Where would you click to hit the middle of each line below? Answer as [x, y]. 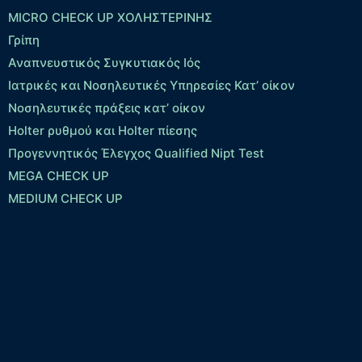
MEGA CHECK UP [59, 176]
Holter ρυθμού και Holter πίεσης [103, 131]
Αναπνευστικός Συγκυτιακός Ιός [104, 63]
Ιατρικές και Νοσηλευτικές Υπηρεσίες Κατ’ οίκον [152, 86]
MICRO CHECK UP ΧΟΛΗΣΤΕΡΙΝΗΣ [110, 18]
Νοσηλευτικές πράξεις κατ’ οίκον [107, 108]
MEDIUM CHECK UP [65, 199]
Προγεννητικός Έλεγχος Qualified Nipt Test [136, 154]
